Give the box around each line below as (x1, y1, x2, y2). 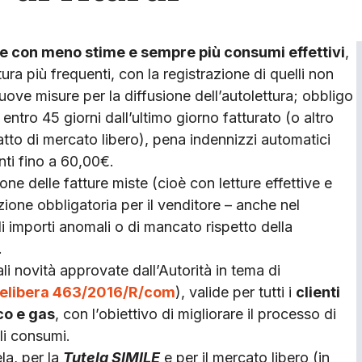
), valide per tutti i (175, 283, 296, 301)
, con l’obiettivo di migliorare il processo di (55, 305, 336, 322)
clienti (296, 283, 340, 301)
